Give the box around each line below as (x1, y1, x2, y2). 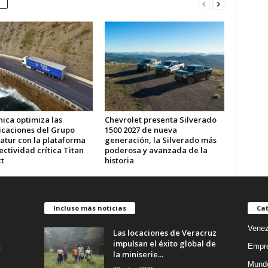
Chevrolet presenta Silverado (104, 114, 217, 125)
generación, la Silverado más (104, 135, 217, 145)
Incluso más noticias (53, 203, 126, 212)
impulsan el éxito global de (112, 237, 216, 249)
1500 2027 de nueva (104, 124, 177, 135)
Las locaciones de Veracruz (112, 227, 217, 238)
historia (104, 155, 134, 166)
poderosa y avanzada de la (104, 145, 208, 156)
